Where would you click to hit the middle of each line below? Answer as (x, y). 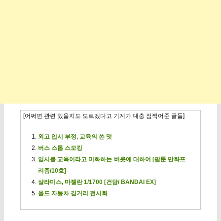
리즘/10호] (52, 171)
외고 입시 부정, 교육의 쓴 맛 (75, 137)
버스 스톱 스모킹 (60, 148)
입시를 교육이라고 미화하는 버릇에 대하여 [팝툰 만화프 (112, 160)
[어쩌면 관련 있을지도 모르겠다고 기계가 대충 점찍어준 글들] (104, 116)
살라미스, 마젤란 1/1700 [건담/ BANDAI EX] (97, 182)
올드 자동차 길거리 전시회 (73, 194)
